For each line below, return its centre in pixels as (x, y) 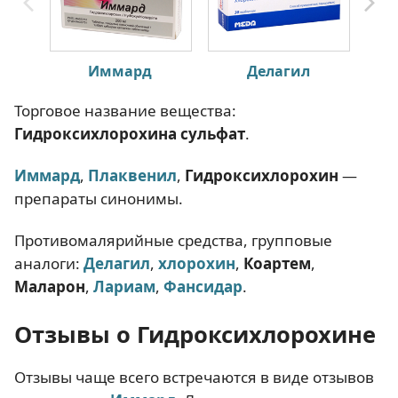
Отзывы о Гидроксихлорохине (195, 334)
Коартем (277, 264)
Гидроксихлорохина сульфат (130, 133)
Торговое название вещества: (125, 110)
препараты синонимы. (99, 199)
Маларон (50, 287)
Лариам (124, 287)
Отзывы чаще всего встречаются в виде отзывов (194, 378)
